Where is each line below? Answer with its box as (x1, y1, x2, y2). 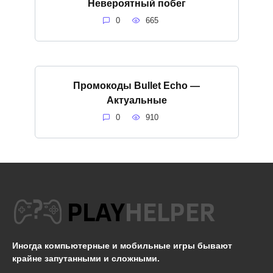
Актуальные (106, 94, 167, 105)
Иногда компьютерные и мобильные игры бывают (12, 241, 232, 251)
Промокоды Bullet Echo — (73, 80, 200, 91)
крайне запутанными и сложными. (12, 253, 160, 264)
